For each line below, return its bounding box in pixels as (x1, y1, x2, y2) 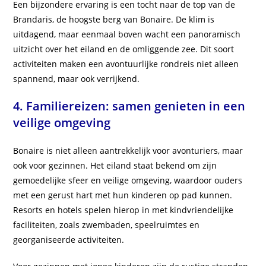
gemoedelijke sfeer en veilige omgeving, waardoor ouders (13, 175, 243, 186)
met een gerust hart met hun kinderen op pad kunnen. (13, 189, 233, 201)
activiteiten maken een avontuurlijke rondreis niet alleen (13, 58, 239, 70)
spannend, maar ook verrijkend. (13, 73, 140, 85)
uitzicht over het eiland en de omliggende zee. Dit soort (13, 43, 235, 55)
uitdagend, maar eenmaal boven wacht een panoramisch (13, 28, 241, 40)
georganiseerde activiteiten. (13, 234, 125, 246)
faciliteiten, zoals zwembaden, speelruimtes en (13, 219, 200, 231)
